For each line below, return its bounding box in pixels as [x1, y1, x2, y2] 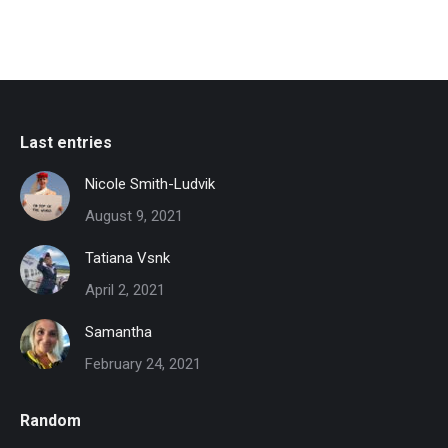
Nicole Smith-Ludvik [85, 175, 215, 194]
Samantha [85, 323, 152, 342]
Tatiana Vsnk [85, 249, 170, 268]
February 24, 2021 [85, 355, 201, 374]
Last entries [20, 133, 112, 153]
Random [20, 411, 81, 431]
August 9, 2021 [85, 207, 183, 226]
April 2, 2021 [85, 281, 165, 300]
